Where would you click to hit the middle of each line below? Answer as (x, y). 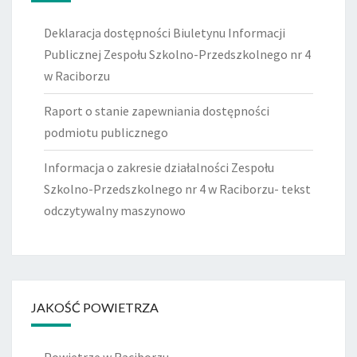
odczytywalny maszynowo (115, 211)
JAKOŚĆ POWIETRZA (95, 308)
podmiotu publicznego (106, 133)
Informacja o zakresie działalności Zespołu (159, 168)
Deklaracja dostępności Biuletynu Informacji (165, 33)
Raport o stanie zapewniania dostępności (157, 111)
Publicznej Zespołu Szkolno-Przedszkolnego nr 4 (177, 55)
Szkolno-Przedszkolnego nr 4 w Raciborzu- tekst (177, 189)
